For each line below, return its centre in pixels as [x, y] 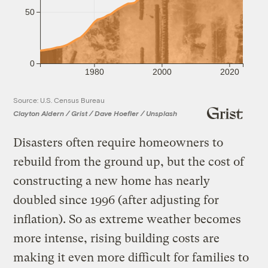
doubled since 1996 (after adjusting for [116, 200]
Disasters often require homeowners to [118, 143]
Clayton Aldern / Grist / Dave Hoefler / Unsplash [95, 113]
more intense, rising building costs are [117, 239]
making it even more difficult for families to [131, 258]
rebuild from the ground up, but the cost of [129, 162]
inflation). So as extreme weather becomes [127, 220]
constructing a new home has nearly [112, 181]
